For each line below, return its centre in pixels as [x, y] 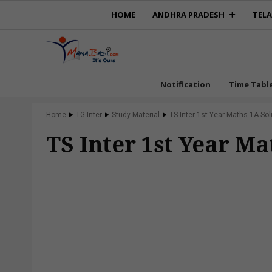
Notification [185, 84]
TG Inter [89, 114]
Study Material [136, 114]
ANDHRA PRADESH [188, 15]
